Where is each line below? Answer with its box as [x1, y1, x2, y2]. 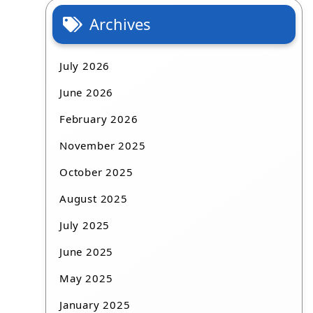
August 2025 [59, 191, 128, 206]
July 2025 [59, 218, 110, 233]
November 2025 [59, 138, 146, 153]
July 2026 [59, 59, 110, 73]
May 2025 [59, 271, 113, 286]
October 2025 [59, 165, 133, 180]
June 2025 [59, 245, 114, 259]
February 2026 [59, 112, 138, 126]
